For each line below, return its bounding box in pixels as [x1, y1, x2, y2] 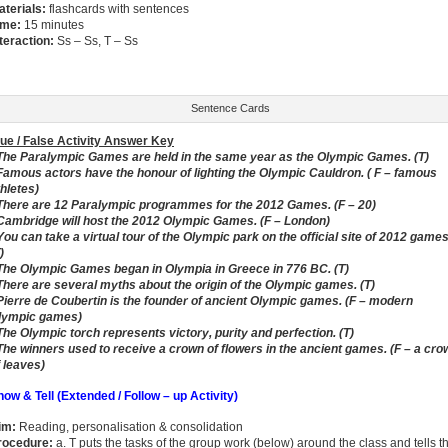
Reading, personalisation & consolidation [16, 420, 243, 434]
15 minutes [24, 18, 84, 32]
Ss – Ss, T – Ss [57, 34, 138, 48]
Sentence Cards [190, 102, 270, 114]
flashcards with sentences [49, 2, 189, 16]
